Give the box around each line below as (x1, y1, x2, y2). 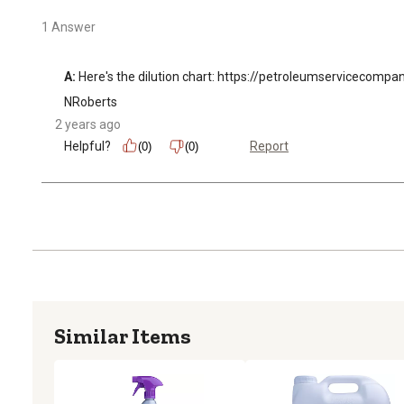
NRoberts (64, 94, 117, 109)
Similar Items (54, 322, 191, 349)
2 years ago (55, 116, 121, 132)
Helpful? (64, 138, 111, 153)
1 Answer (41, 19, 96, 34)
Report (250, 139, 289, 154)
